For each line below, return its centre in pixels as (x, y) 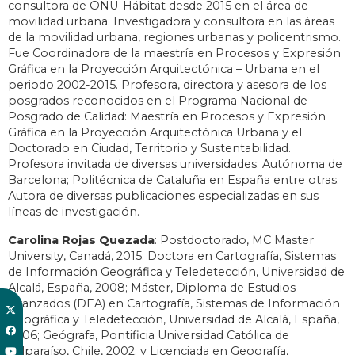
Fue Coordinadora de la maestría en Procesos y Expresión (174, 53)
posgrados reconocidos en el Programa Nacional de (158, 101)
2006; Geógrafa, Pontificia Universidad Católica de (149, 336)
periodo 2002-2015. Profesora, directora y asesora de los (167, 85)
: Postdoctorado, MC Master (234, 240)
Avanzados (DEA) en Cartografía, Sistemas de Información (174, 304)
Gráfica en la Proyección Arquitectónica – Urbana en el (164, 69)
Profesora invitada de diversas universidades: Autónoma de (175, 164)
